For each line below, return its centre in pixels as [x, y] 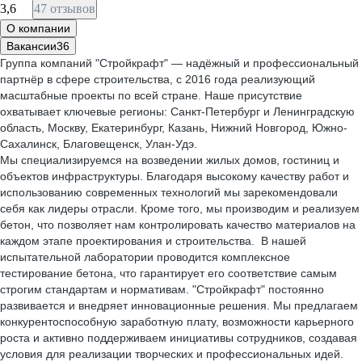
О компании [38, 28]
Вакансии [32, 46]
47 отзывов [65, 8]
